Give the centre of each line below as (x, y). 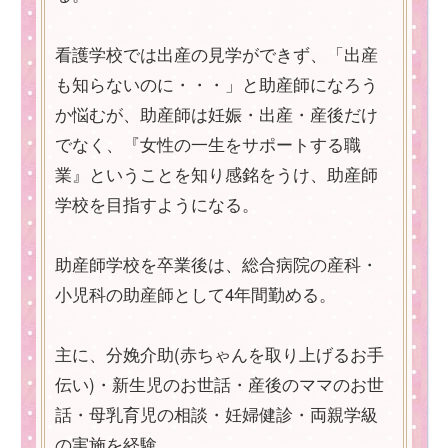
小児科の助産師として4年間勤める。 (195, 294)
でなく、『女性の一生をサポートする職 (208, 144)
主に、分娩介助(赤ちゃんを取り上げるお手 (219, 354)
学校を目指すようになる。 (157, 204)
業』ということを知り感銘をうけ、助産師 (216, 174)
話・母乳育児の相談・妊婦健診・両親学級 (216, 414)
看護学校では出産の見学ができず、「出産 (216, 54)
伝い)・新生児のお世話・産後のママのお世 (219, 384)
